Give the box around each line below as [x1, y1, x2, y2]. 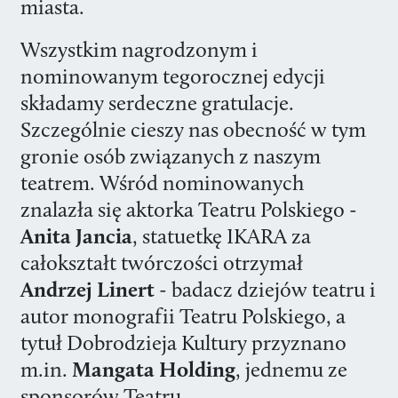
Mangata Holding [71, 356, 235, 382]
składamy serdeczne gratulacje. [20, 90, 294, 115]
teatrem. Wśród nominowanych [20, 170, 304, 195]
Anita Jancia [20, 223, 132, 249]
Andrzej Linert [20, 276, 155, 302]
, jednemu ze [235, 356, 347, 382]
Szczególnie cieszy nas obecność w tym [20, 116, 366, 142]
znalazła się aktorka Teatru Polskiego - [20, 196, 357, 222]
